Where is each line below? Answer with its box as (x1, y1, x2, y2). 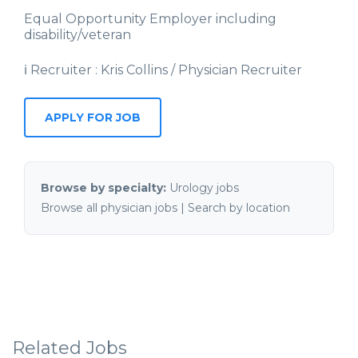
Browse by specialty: (41, 181, 166, 196)
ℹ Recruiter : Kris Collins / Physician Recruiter (24, 62, 302, 78)
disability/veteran (24, 27, 131, 43)
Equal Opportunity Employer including (24, 11, 276, 27)
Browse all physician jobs (41, 201, 177, 216)
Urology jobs (169, 181, 239, 196)
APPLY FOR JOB (45, 110, 141, 125)
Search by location (188, 201, 290, 216)
